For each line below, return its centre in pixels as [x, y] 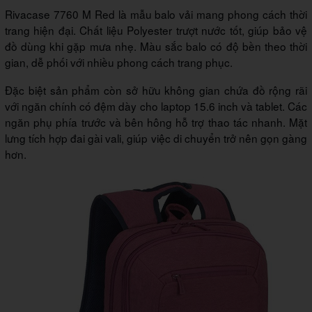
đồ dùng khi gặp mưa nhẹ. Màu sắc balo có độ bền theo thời [156, 46]
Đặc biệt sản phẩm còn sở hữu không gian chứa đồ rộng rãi [156, 90]
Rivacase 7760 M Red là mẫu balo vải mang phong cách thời [156, 14]
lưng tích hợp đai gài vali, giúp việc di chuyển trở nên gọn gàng [156, 138]
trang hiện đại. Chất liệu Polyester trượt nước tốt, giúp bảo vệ [156, 30]
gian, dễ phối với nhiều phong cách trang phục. [119, 62]
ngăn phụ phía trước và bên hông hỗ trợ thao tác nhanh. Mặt [156, 122]
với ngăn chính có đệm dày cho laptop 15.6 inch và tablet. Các [156, 106]
